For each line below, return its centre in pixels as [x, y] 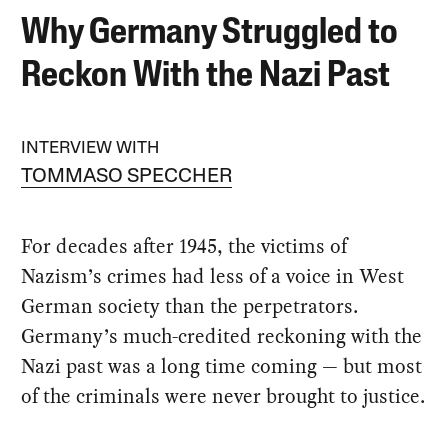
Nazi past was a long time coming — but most [222, 365]
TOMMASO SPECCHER [127, 176]
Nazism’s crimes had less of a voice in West [213, 275]
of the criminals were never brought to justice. [223, 395]
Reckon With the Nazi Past [206, 76]
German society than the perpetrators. [190, 305]
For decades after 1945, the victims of [184, 245]
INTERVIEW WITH [90, 148]
